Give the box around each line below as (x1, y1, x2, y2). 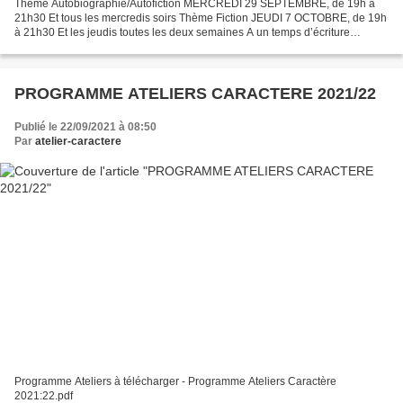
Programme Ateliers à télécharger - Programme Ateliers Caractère (14, 375, 336, 389)
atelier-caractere (35, 134, 121, 148)
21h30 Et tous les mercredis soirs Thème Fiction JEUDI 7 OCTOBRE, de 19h (14, 11, 387, 24)
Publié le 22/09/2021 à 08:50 (14, 120, 157, 133)
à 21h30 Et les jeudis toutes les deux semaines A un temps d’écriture (14, 25, 350, 39)
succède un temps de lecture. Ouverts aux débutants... (14, 40, 278, 53)
